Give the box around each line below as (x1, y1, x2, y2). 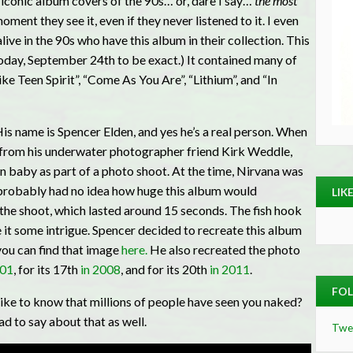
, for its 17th (13, 262, 80, 277)
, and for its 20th (120, 262, 210, 277)
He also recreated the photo (147, 242, 300, 258)
